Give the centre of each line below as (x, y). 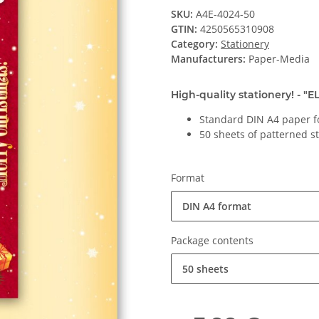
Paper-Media (279, 59)
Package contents (214, 241)
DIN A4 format (217, 206)
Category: (196, 44)
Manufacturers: (208, 59)
